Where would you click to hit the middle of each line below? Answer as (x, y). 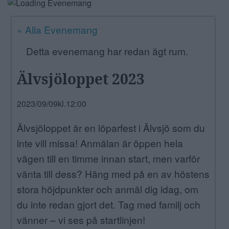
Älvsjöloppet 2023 (81, 78)
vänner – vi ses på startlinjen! (81, 220)
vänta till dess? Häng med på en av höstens (113, 174)
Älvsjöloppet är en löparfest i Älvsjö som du (111, 128)
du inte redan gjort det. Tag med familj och (109, 204)
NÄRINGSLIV (28, 37)
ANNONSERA (29, 15)
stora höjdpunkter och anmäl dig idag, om (108, 189)
